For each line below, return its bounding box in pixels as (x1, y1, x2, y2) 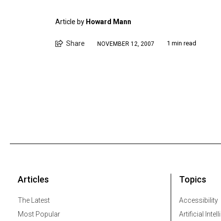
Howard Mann (86, 17, 131, 26)
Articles (18, 174, 49, 184)
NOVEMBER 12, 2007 (97, 40, 154, 48)
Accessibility (179, 196, 218, 204)
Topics (179, 174, 206, 184)
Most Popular (18, 210, 60, 218)
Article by (55, 17, 86, 26)
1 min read (167, 39, 196, 47)
